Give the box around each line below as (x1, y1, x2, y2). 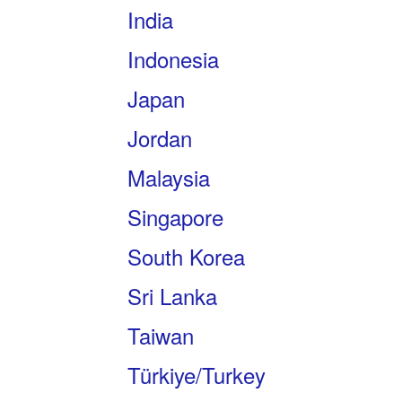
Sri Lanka (127, 280, 217, 311)
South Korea (127, 240, 245, 272)
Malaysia (127, 162, 210, 193)
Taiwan (127, 319, 194, 351)
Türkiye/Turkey (127, 359, 266, 390)
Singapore (127, 201, 223, 232)
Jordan (127, 122, 192, 153)
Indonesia (127, 43, 219, 74)
